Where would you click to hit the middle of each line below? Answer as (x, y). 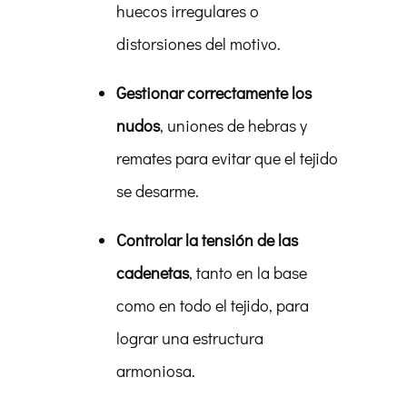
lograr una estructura (190, 338)
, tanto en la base (248, 273)
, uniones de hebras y (233, 125)
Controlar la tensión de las (207, 240)
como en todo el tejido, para (213, 305)
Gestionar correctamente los (214, 93)
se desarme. (158, 191)
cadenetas (153, 273)
